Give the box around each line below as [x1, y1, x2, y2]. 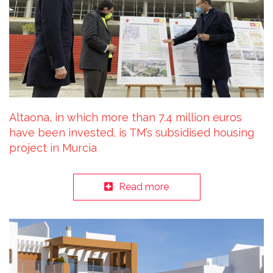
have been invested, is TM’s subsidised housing [9, 126, 254, 140]
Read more [119, 181, 169, 193]
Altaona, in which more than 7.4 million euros [9, 111, 242, 124]
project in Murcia [9, 141, 97, 155]
